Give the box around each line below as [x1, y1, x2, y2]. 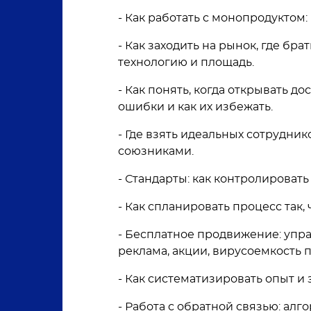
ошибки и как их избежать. [118, 101, 273, 112]
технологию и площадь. [118, 57, 254, 68]
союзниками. [118, 146, 194, 157]
